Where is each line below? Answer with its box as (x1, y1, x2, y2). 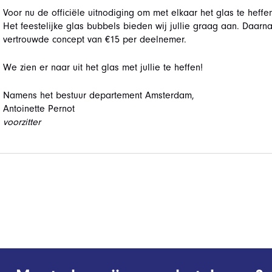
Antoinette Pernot (2, 103, 75, 114)
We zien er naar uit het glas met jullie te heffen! (2, 62, 203, 73)
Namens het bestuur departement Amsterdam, (2, 90, 194, 101)
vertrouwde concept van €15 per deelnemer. (2, 34, 186, 45)
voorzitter (2, 117, 41, 127)
